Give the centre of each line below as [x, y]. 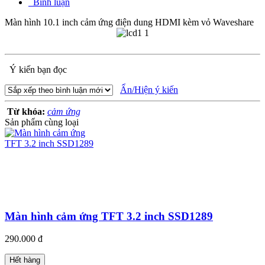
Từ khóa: [27, 111]
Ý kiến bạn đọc [37, 69]
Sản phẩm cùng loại [42, 122]
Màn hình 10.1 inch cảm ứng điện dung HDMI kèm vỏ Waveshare [129, 22]
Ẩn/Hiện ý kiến [149, 89]
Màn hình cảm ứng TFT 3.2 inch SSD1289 [109, 216]
